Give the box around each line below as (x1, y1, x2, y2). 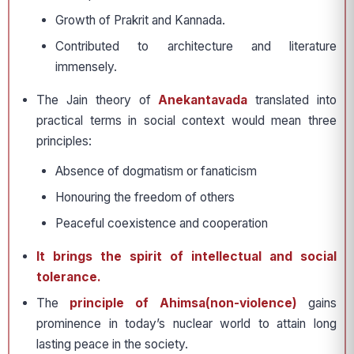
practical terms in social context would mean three (36, 113, 337, 129)
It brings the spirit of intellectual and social (36, 249, 337, 265)
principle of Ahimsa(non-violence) (70, 296, 297, 311)
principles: (36, 134, 92, 149)
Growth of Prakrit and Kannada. (55, 13, 225, 28)
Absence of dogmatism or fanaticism (55, 164, 257, 179)
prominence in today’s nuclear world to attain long (36, 316, 337, 332)
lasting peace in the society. (36, 337, 188, 352)
